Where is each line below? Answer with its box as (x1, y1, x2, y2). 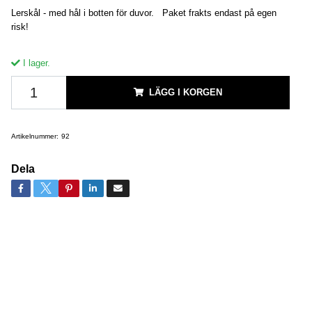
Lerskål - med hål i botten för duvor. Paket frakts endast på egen (10, 7, 276, 18)
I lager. (19, 57, 50, 68)
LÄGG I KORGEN (148, 86, 222, 97)
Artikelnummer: (10, 132, 58, 140)
